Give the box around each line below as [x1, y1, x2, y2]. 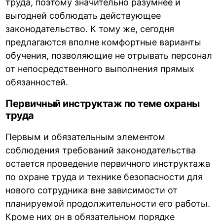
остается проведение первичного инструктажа [5, 158, 211, 169]
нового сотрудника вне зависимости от [5, 185, 178, 196]
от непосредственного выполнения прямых [5, 64, 195, 74]
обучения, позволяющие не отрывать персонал [5, 50, 213, 61]
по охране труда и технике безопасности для [5, 172, 203, 183]
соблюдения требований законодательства [5, 145, 196, 156]
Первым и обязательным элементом [5, 132, 166, 143]
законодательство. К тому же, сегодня [5, 24, 175, 35]
